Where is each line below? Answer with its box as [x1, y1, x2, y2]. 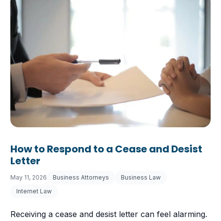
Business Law [121, 173, 161, 181]
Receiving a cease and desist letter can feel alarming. [10, 209, 208, 219]
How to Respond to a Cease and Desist [10, 142, 203, 156]
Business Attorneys [53, 173, 110, 181]
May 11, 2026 [10, 173, 47, 181]
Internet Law [16, 187, 52, 195]
